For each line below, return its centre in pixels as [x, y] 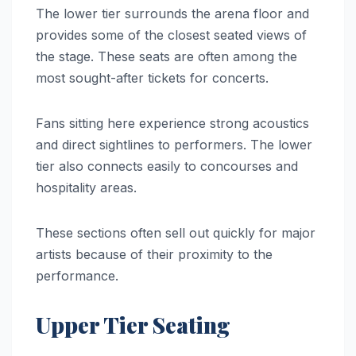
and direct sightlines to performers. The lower [174, 145]
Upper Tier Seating [133, 325]
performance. [77, 276]
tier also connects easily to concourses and [167, 166]
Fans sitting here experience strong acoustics [172, 124]
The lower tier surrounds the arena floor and [172, 14]
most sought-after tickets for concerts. [152, 78]
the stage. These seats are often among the [166, 57]
